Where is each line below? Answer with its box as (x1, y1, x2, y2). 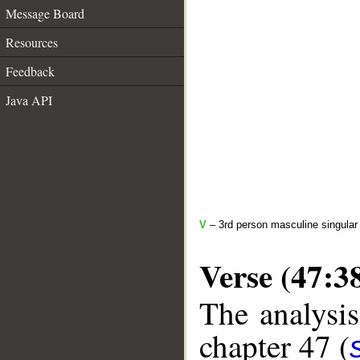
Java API (6, 92, 52, 108)
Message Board (6, 5, 84, 22)
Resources (6, 34, 58, 51)
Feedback (6, 63, 55, 80)
